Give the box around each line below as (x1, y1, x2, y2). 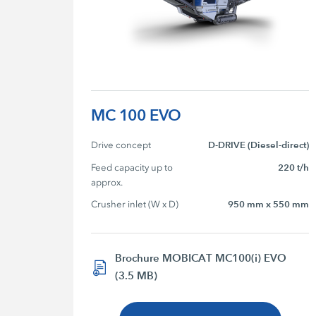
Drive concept (91, 140, 152, 151)
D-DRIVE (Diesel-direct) (208, 140, 310, 152)
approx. (91, 177, 123, 188)
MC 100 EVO (91, 106, 181, 126)
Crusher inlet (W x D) (91, 199, 179, 210)
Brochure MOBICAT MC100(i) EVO (115, 251, 287, 265)
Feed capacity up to (91, 162, 176, 174)
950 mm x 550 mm (228, 199, 310, 211)
